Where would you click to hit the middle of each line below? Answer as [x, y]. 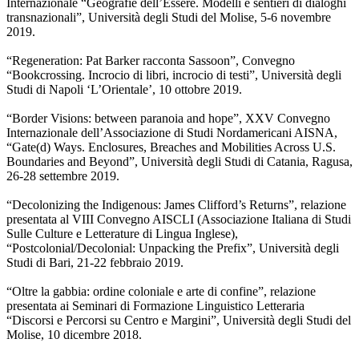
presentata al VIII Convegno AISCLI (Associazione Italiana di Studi [179, 220]
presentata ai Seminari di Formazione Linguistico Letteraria [155, 306]
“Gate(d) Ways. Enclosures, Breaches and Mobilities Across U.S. [171, 147]
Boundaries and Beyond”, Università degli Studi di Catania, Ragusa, [179, 162]
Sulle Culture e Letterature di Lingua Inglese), [122, 234]
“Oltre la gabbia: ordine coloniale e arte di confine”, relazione [161, 292]
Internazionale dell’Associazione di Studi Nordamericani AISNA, [172, 133]
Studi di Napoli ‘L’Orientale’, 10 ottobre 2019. [124, 90]
